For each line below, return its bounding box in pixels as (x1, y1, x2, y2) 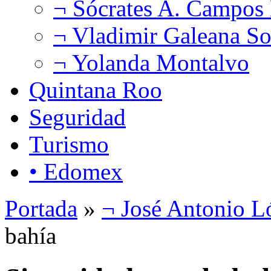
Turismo (29, 131, 109, 157)
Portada (5, 195, 77, 221)
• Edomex (29, 158, 123, 184)
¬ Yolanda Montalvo (53, 49, 249, 76)
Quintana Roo (29, 76, 162, 103)
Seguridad (29, 103, 126, 130)
